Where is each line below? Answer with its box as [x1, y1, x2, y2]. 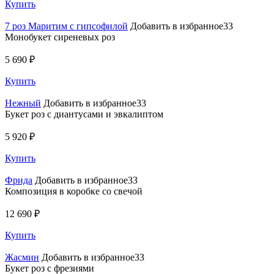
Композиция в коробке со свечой [5, 185, 143, 196]
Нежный [5, 97, 41, 108]
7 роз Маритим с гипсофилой [5, 20, 128, 31]
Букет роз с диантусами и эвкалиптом [5, 108, 163, 119]
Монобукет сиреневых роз [5, 31, 115, 42]
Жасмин [5, 251, 39, 262]
